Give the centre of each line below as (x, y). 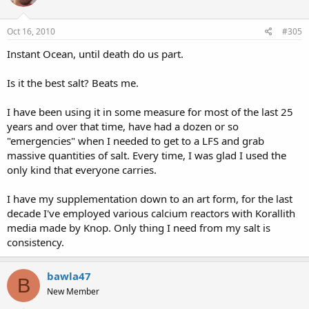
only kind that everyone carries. (82, 170)
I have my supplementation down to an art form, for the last (150, 199)
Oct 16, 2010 (31, 32)
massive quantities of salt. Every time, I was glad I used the (147, 156)
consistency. (36, 242)
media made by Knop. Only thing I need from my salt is (139, 228)
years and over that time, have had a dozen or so (123, 127)
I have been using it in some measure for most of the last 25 (150, 112)
